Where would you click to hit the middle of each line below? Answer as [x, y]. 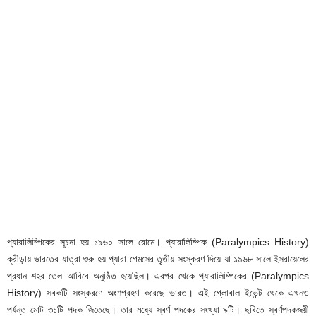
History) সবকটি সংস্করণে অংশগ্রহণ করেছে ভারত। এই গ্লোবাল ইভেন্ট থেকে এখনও [158, 293]
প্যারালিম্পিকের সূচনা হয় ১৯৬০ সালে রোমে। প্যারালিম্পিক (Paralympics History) [158, 242]
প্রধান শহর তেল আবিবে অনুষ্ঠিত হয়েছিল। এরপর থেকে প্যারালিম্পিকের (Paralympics [158, 276]
